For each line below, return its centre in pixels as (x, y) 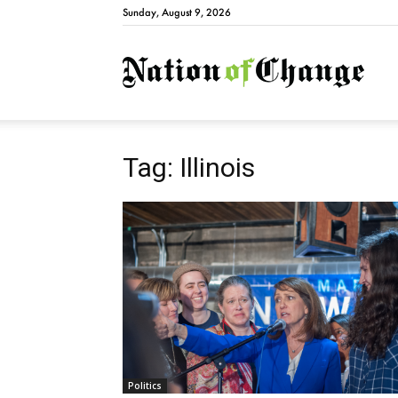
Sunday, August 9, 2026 (177, 12)
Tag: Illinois (189, 167)
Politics (145, 385)
